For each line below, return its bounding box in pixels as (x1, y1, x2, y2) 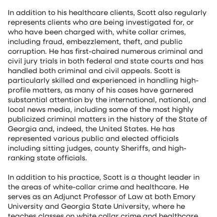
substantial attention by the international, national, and (8, 94, 206, 104)
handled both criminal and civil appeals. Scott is (8, 65, 180, 75)
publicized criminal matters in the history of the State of (8, 114, 207, 124)
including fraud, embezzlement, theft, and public (8, 36, 183, 46)
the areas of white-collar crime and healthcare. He (8, 182, 189, 191)
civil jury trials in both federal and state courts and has (8, 56, 203, 65)
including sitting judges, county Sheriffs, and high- (8, 143, 186, 153)
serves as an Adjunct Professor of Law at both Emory (8, 191, 196, 201)
